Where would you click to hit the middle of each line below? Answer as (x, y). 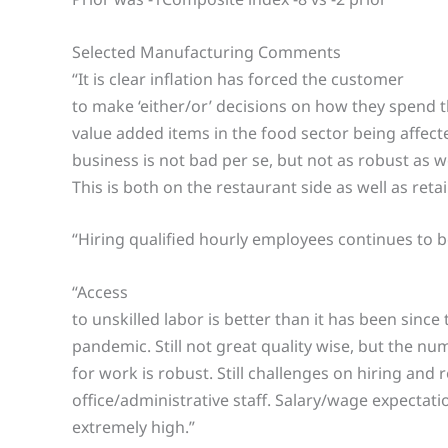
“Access (100, 291)
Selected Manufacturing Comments (206, 51)
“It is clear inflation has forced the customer (238, 78)
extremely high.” (133, 426)
